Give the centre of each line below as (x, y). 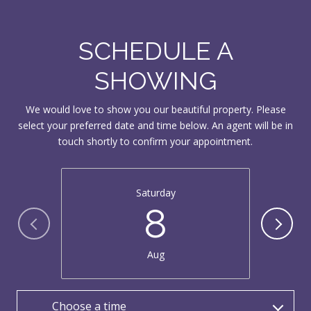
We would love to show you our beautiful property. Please (155, 110)
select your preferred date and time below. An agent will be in (155, 126)
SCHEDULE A (155, 51)
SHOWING (155, 81)
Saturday (155, 192)
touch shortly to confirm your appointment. (155, 142)
